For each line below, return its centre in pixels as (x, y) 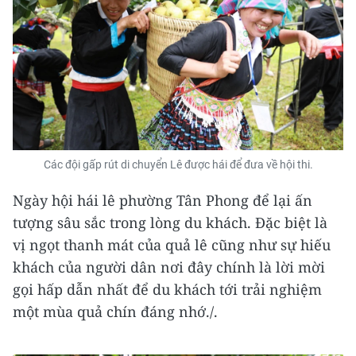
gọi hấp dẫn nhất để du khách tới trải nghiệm (167, 290)
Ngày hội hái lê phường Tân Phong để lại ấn (163, 201)
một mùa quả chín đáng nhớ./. (115, 312)
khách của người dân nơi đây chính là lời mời (169, 267)
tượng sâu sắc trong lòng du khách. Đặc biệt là (170, 223)
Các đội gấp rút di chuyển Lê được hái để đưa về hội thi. (178, 165)
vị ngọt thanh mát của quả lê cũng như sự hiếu (172, 245)
